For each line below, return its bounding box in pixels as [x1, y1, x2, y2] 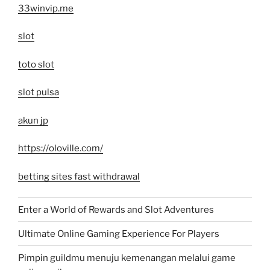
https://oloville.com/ [18, 143, 103, 154]
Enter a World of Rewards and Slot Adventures [18, 204, 214, 215]
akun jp [18, 115, 48, 126]
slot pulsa [18, 87, 59, 98]
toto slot [18, 58, 54, 70]
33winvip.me [18, 2, 74, 14]
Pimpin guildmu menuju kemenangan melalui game [18, 252, 236, 263]
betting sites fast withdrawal [18, 171, 140, 182]
